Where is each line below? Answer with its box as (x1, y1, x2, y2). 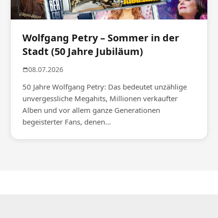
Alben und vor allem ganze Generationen (22, 105, 161, 115)
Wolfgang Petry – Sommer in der (22, 31, 180, 45)
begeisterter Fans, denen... (22, 117, 111, 127)
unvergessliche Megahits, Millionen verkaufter (22, 93, 178, 104)
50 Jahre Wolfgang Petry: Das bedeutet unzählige (22, 82, 187, 92)
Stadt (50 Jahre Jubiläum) (22, 45, 144, 58)
